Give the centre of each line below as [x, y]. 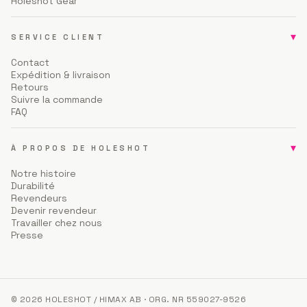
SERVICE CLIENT [58, 37]
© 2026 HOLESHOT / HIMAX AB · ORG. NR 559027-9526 [129, 299]
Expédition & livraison [61, 75]
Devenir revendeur [54, 210]
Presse [27, 235]
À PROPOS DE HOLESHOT [81, 148]
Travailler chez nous [57, 223]
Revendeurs [39, 198]
